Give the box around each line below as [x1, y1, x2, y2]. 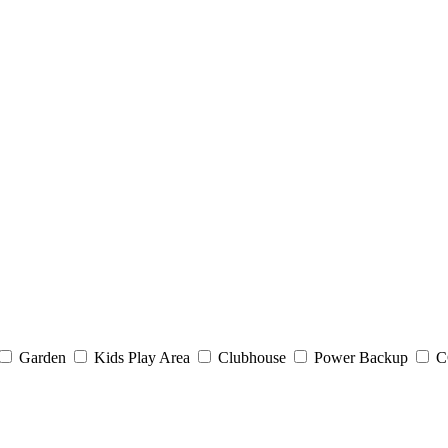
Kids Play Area [94, 349, 190, 367]
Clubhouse [218, 349, 286, 367]
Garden [19, 349, 66, 367]
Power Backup [314, 349, 408, 367]
